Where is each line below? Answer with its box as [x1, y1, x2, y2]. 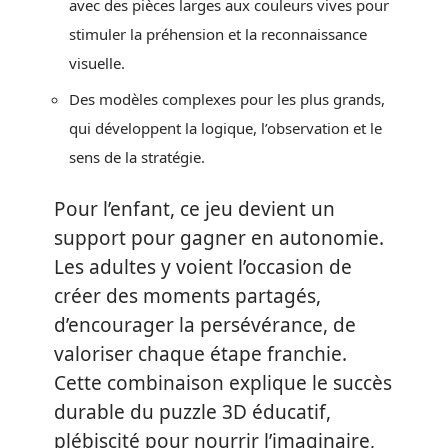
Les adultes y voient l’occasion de [54, 253, 352, 280]
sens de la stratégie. [69, 147, 205, 167]
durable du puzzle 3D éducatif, [54, 398, 331, 425]
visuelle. [69, 52, 125, 73]
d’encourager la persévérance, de [54, 311, 356, 338]
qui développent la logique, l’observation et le [69, 118, 382, 138]
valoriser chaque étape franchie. [54, 340, 347, 367]
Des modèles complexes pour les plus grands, [69, 89, 385, 109]
